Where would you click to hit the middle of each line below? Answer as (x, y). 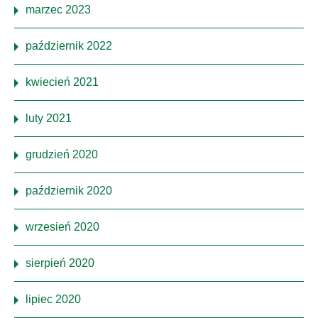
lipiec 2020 (53, 300)
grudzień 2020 (62, 155)
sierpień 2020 (60, 263)
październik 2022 (69, 46)
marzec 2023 (58, 10)
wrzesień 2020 (62, 227)
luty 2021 (49, 119)
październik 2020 (69, 191)
